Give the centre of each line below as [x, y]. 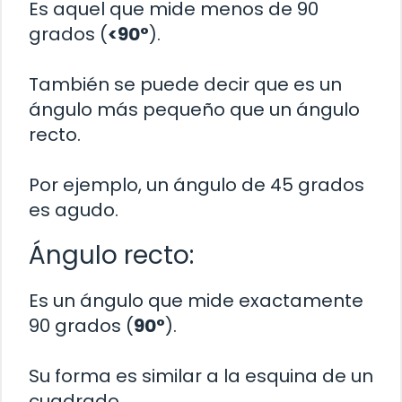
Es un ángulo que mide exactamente [196, 301]
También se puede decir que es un [185, 85]
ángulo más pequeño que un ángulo [194, 110]
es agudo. [74, 210]
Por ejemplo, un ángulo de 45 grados [197, 185]
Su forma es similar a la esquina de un [201, 376]
